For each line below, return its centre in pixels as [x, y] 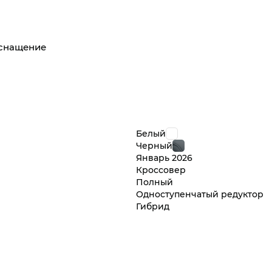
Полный [155, 182]
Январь [154, 158]
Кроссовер [161, 170]
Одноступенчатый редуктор [200, 194]
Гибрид [153, 206]
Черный [154, 146]
